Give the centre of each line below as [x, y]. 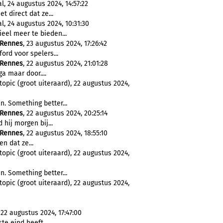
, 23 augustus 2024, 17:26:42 [65, 44]
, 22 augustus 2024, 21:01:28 [65, 63]
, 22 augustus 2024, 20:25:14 [65, 113]
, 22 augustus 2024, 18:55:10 [65, 133]
